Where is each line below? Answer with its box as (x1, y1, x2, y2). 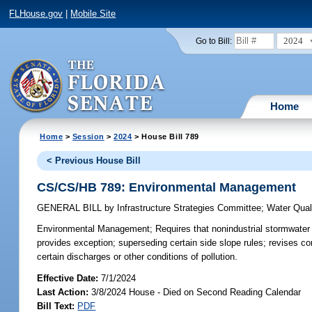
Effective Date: (37, 272, 102, 283)
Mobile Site (70, 8, 116, 19)
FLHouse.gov (9, 8, 63, 19)
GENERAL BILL (37, 203, 105, 214)
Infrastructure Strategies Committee (114, 203, 262, 214)
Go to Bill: (195, 36, 232, 45)
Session (72, 132, 104, 141)
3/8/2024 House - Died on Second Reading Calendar (88, 286, 302, 297)
